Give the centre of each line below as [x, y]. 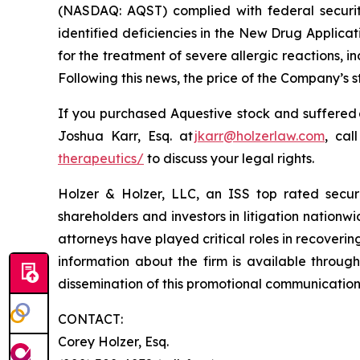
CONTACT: [93, 319]
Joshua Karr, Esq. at [126, 135]
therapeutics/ [101, 158]
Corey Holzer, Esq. [113, 341]
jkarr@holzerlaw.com [259, 135]
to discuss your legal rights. [232, 158]
